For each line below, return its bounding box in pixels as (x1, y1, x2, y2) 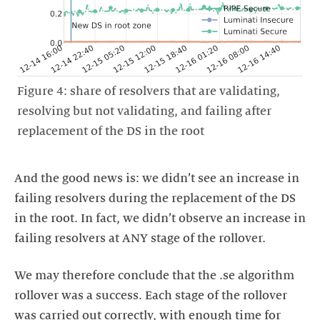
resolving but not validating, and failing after (17, 104, 271, 118)
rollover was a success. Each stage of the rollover (14, 289, 287, 303)
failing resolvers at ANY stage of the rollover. (14, 232, 266, 246)
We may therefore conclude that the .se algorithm (14, 269, 294, 283)
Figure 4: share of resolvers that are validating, (17, 84, 280, 98)
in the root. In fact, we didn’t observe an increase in (14, 212, 306, 226)
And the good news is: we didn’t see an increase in (14, 172, 299, 186)
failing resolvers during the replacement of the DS (14, 192, 296, 206)
